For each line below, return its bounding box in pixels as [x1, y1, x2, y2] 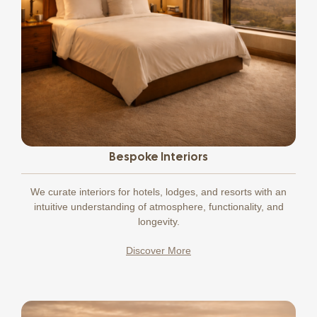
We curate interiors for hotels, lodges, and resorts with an [30, 185, 287, 197]
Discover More [126, 244, 191, 256]
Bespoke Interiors [109, 149, 208, 164]
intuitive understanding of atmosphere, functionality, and [33, 200, 284, 212]
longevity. [137, 215, 180, 227]
